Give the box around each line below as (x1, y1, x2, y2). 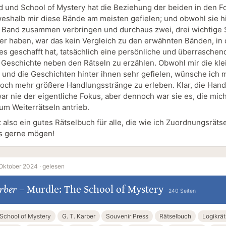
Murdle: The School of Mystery (26, 184, 163, 196)
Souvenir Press (106, 212, 149, 220)
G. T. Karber (62, 212, 95, 220)
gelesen (42, 162, 65, 171)
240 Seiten (168, 188, 196, 195)
